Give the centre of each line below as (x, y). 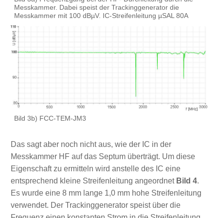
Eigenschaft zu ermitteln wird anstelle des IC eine (95, 169)
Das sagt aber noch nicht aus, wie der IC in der (91, 145)
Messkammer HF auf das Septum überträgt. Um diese (103, 157)
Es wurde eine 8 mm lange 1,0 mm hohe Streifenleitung (106, 193)
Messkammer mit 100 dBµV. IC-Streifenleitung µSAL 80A (101, 16)
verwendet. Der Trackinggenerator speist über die (95, 205)
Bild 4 (186, 181)
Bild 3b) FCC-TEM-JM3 (50, 118)
